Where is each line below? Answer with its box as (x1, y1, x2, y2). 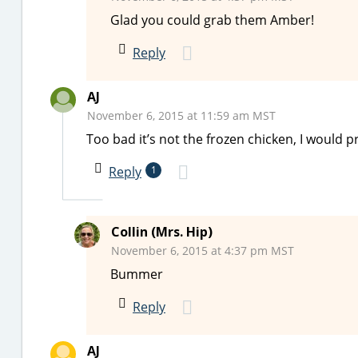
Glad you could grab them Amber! (110, 11, 314, 29)
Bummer (110, 265, 163, 283)
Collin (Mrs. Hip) (111, 223, 213, 241)
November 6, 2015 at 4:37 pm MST (111, 243, 294, 258)
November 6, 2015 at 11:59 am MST (87, 108, 276, 123)
